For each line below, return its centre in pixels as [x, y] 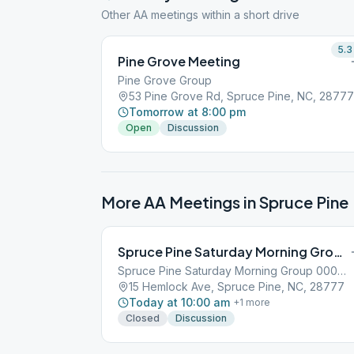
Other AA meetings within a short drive [200, 15]
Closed [143, 318]
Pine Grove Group [165, 80]
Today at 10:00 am [179, 302]
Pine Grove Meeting [179, 61]
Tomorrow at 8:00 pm [187, 112]
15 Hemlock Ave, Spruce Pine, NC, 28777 [237, 286]
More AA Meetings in [180, 202]
